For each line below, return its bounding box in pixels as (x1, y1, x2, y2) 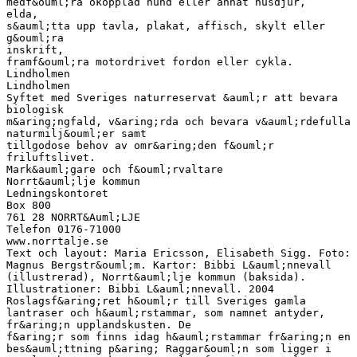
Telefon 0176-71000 (6, 222, 121, 235)
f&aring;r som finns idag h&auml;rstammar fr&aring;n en (6, 330, 351, 343)
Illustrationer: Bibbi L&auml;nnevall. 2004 (6, 282, 274, 295)
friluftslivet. (6, 151, 96, 163)
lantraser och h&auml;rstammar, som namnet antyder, (6, 306, 325, 319)
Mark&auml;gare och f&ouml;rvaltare (6, 163, 223, 175)
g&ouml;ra (6, 31, 64, 44)
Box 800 (6, 198, 51, 211)
